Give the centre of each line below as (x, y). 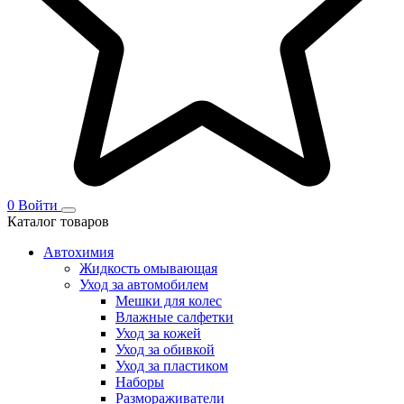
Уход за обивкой (165, 349)
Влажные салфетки (174, 317)
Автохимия (78, 252)
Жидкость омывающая (148, 268)
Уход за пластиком (172, 366)
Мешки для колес (169, 301)
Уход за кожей (158, 333)
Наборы (140, 382)
